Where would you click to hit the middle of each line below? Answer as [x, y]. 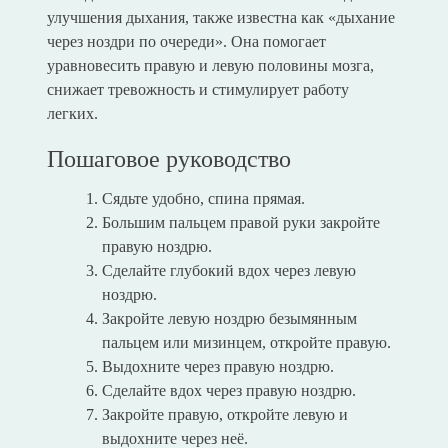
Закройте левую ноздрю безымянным [229, 319]
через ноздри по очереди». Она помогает [186, 42]
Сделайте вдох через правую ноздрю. [228, 391]
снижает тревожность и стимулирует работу [197, 90]
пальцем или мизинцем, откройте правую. [246, 343]
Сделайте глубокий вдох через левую [228, 271]
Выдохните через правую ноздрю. [217, 367]
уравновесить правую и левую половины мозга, [210, 66]
